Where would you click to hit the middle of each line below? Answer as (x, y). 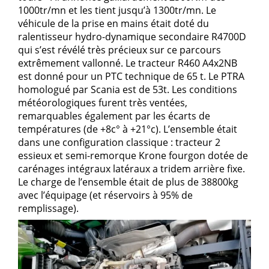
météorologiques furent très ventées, (103, 103)
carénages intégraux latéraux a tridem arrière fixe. (131, 169)
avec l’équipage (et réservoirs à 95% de (105, 195)
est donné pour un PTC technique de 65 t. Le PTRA (131, 77)
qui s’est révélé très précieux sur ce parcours (119, 50)
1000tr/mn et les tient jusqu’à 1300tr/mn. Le (117, 11)
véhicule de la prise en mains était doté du (113, 24)
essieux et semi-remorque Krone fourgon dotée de (133, 156)
